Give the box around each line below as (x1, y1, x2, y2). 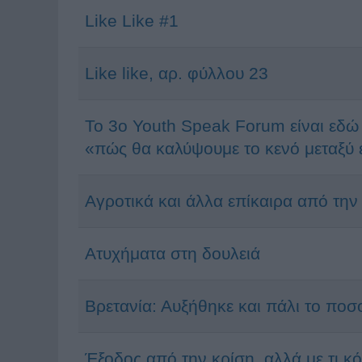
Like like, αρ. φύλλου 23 (85, 64, 268, 82)
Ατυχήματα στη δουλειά (85, 244, 260, 263)
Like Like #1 (85, 11, 179, 30)
